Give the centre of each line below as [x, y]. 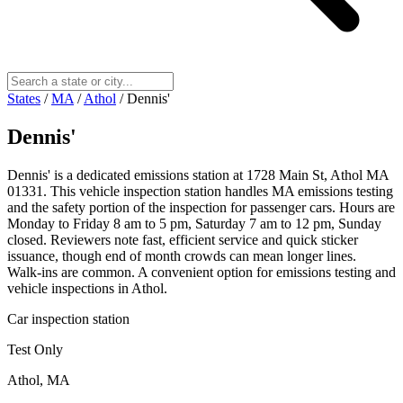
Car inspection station [68, 318]
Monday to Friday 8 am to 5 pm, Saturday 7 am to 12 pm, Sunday [194, 223]
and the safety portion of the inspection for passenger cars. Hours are [201, 207]
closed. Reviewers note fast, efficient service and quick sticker [183, 239]
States [24, 98]
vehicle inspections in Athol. [87, 288]
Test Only [35, 349]
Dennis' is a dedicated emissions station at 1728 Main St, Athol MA [198, 175]
